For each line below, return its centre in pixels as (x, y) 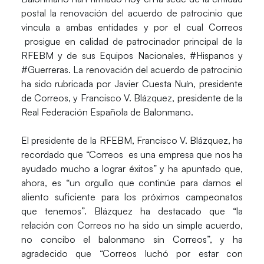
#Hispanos (212, 55)
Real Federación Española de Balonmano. (107, 112)
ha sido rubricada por (67, 83)
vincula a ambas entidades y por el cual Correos (132, 27)
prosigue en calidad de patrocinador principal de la (132, 41)
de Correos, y (51, 98)
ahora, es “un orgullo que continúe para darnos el (132, 182)
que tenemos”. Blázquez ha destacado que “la (132, 211)
